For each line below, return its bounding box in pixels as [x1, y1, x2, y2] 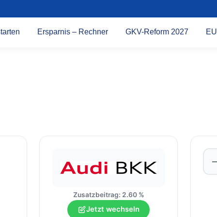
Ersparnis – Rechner [37, 28, 108, 36]
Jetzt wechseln [86, 205, 139, 214]
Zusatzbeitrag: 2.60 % [73, 190, 144, 199]
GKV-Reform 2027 [125, 28, 188, 36]
